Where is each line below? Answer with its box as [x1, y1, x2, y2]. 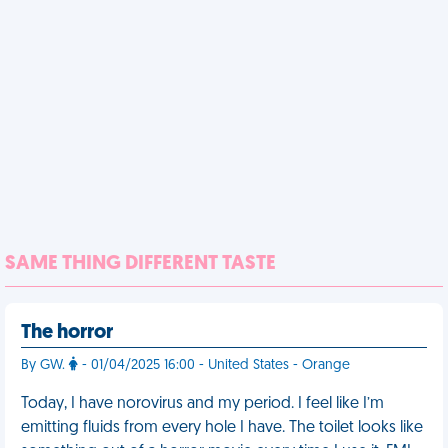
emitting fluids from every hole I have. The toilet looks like [21, 420, 423, 436]
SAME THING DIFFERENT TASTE [5, 254, 276, 274]
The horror [21, 323, 113, 343]
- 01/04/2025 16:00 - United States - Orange [78, 358, 350, 373]
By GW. [21, 358, 69, 373]
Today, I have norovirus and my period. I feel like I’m [21, 396, 384, 412]
